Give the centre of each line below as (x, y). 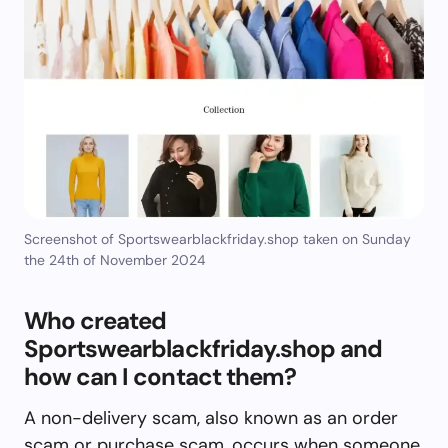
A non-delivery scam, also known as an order (211, 417)
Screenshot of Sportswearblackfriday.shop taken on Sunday (217, 238)
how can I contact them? (160, 376)
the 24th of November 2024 (115, 259)
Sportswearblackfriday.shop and (203, 348)
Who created (95, 320)
